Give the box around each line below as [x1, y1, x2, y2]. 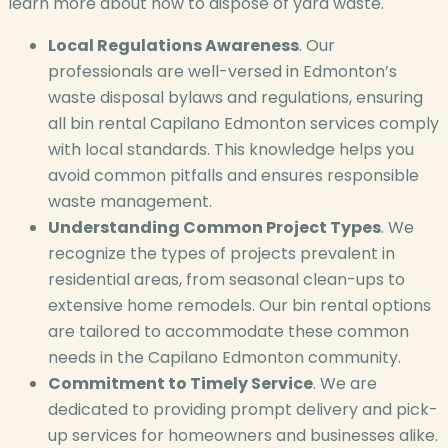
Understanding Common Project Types [48, 215, 381, 239]
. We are [313, 371, 377, 395]
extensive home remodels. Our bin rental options [48, 293, 431, 317]
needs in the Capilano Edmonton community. [48, 345, 401, 369]
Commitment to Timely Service [48, 371, 313, 395]
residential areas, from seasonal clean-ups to [48, 267, 405, 291]
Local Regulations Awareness [48, 33, 299, 57]
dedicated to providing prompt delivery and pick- [48, 397, 438, 421]
